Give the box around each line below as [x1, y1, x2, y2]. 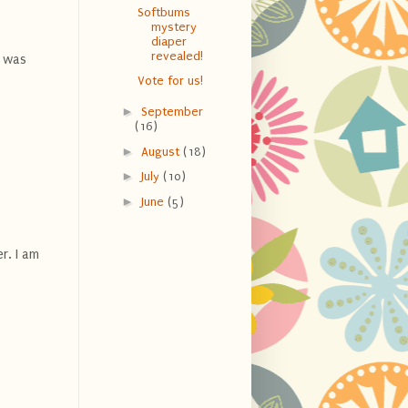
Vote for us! [137, 73, 203, 87]
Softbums [137, 5, 190, 20]
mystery [150, 20, 197, 35]
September [140, 105, 203, 119]
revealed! [150, 49, 203, 64]
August [140, 144, 183, 158]
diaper [150, 35, 187, 49]
